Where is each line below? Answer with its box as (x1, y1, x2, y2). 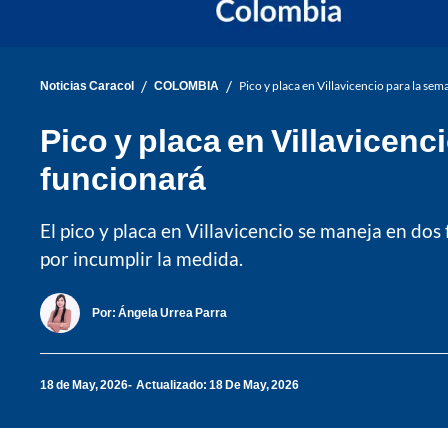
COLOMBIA (154, 78, 219, 94)
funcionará (40, 157, 206, 197)
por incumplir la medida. (40, 246, 243, 270)
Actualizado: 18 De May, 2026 (136, 377, 299, 393)
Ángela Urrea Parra (118, 305, 227, 321)
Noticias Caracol (40, 78, 134, 94)
